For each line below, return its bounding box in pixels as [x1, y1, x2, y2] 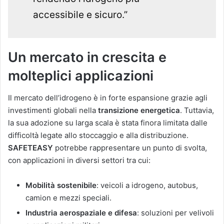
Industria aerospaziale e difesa [25, 208, 137, 218]
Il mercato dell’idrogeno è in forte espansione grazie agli [8, 93, 207, 103]
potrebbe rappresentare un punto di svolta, [53, 143, 207, 153]
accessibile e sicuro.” [33, 8, 127, 20]
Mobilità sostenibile [25, 180, 96, 190]
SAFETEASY [8, 143, 53, 153]
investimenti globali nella [8, 105, 98, 115]
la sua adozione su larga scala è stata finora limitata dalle [8, 118, 207, 128]
